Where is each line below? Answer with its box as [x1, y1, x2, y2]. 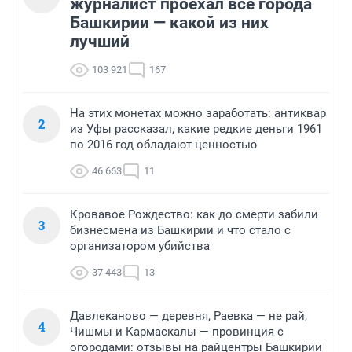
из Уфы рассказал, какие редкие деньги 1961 [70, 122, 322, 137]
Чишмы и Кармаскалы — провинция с [70, 324, 284, 339]
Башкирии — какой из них [70, 13, 269, 33]
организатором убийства [70, 239, 210, 254]
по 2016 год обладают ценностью [70, 137, 257, 152]
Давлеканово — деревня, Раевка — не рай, [70, 309, 307, 324]
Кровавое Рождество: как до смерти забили [70, 207, 318, 222]
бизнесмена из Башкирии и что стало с [70, 223, 291, 238]
